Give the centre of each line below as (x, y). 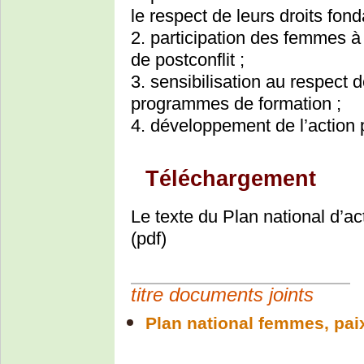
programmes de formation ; (236, 103)
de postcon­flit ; (188, 59)
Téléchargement (231, 178)
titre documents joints (222, 295)
